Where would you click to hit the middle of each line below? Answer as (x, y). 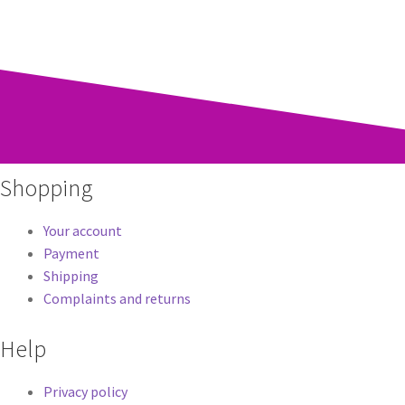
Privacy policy (85, 392)
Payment (71, 254)
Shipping (71, 276)
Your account (83, 231)
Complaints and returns (117, 299)
